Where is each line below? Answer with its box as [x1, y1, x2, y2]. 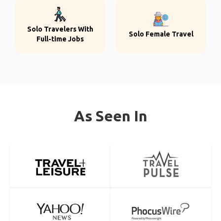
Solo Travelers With [27, 25, 93, 33]
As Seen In [74, 108, 147, 124]
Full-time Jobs [37, 35, 84, 43]
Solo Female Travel [128, 30, 193, 38]
